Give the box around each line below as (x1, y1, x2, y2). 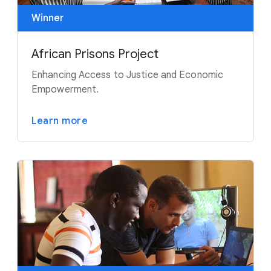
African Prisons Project (31, 46, 158, 62)
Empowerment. (31, 83, 99, 96)
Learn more (31, 114, 88, 127)
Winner (31, 11, 64, 24)
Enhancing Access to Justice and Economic (31, 68, 224, 81)
